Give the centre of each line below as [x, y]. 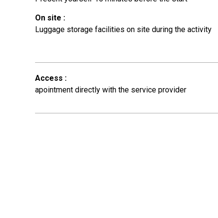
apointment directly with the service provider [111, 90]
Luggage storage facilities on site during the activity [123, 29]
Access [50, 78]
